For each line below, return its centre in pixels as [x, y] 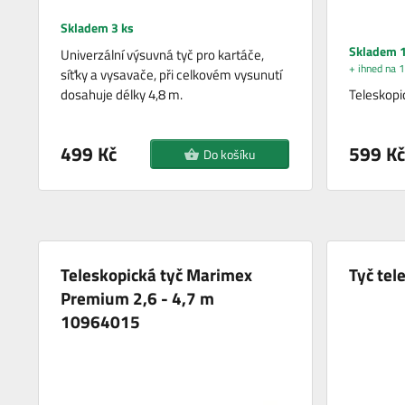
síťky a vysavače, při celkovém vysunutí [172, 75]
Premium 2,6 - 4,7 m [138, 298]
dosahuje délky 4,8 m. [122, 95]
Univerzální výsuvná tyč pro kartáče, [163, 55]
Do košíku [229, 155]
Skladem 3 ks [98, 28]
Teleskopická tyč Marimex [157, 275]
